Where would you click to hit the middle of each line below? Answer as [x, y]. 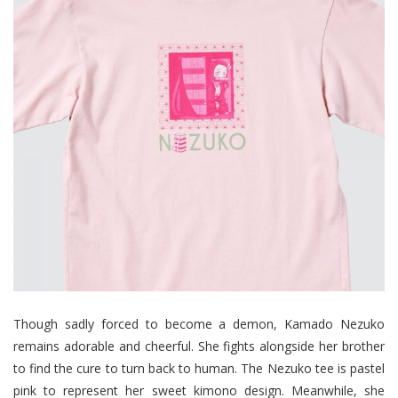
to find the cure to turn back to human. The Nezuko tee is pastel [199, 368]
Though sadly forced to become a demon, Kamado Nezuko [199, 323]
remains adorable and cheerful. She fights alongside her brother [199, 346]
